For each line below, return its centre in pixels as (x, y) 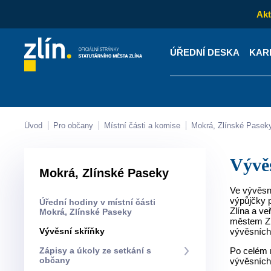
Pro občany (76, 126)
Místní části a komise (146, 126)
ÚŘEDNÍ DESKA (204, 52)
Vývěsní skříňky (75, 231)
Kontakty (82, 121)
